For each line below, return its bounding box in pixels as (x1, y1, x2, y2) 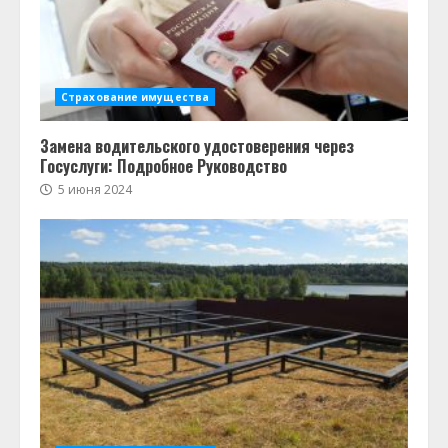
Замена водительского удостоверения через (40, 134, 354, 158)
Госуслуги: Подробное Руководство (40, 154, 287, 178)
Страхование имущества (61, 90, 210, 104)
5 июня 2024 (55, 181, 132, 198)
